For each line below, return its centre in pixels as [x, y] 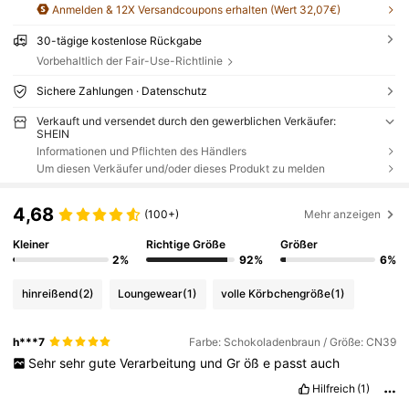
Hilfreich [333, 389]
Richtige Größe [186, 244]
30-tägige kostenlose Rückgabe [119, 41]
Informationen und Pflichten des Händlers [141, 151]
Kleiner [31, 244]
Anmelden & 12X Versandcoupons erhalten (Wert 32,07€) [194, 10]
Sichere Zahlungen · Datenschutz [121, 90]
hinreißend [50, 294]
